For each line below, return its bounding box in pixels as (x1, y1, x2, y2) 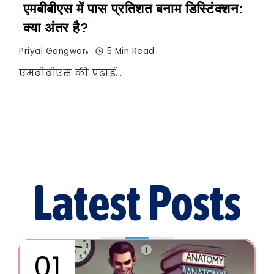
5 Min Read (106, 45, 155, 57)
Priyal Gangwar (19, 45, 86, 57)
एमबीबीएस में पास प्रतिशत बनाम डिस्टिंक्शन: (23, 1, 243, 17)
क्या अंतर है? (23, 20, 89, 36)
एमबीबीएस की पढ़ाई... (19, 65, 122, 80)
